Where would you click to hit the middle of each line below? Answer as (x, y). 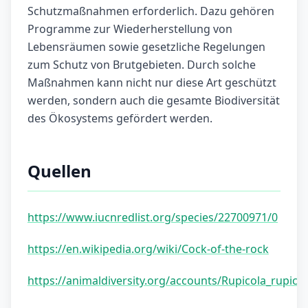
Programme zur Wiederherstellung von (130, 29)
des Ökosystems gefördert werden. (120, 119)
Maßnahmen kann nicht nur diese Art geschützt (152, 83)
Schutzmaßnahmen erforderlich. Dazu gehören (151, 11)
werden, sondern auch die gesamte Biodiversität (154, 101)
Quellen (59, 171)
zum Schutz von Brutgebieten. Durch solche (142, 65)
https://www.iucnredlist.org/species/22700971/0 (153, 218)
